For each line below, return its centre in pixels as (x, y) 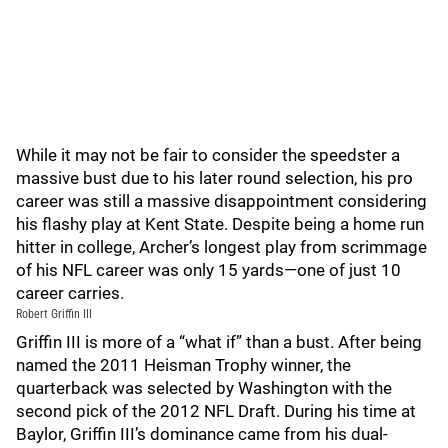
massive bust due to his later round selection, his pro (214, 178)
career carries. (70, 293)
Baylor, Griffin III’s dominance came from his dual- (202, 434)
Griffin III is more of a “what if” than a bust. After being (219, 342)
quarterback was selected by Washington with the (204, 388)
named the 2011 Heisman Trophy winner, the (183, 365)
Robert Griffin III (55, 314)
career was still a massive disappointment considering (221, 201)
